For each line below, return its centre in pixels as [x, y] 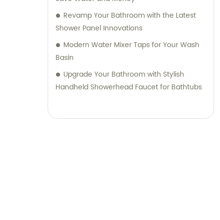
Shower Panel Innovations [99, 28]
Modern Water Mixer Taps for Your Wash [131, 45]
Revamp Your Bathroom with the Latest [130, 16]
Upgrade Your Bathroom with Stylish [124, 75]
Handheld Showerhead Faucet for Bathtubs [129, 87]
